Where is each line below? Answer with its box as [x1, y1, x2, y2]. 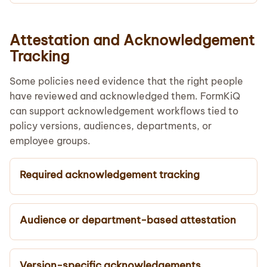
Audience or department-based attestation [20, 213, 236, 226]
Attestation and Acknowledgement [10, 30, 254, 49]
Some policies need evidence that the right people [10, 74, 243, 87]
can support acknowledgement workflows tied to [10, 104, 238, 117]
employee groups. [10, 134, 91, 147]
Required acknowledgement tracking [20, 167, 200, 181]
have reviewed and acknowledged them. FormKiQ [10, 89, 240, 102]
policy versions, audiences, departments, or [10, 119, 212, 132]
